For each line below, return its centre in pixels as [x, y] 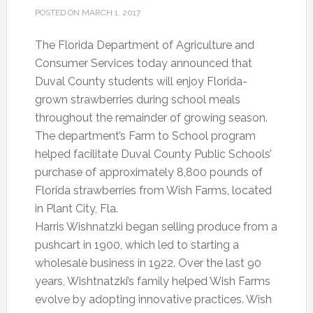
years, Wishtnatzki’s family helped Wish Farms [152, 281]
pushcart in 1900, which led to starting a [137, 245]
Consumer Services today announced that [143, 63]
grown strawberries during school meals [137, 100]
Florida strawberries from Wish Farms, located [153, 190]
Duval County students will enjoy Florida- [141, 81]
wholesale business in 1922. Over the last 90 [148, 263]
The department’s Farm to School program [145, 136]
